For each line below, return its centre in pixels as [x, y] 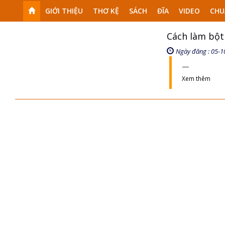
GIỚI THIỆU [64, 11]
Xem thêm [196, 79]
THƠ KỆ [106, 11]
